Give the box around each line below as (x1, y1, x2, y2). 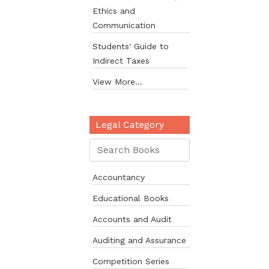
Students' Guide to (92, 41, 169, 51)
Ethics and (92, 6, 135, 16)
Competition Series (92, 256, 169, 266)
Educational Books (92, 193, 169, 203)
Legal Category (95, 119, 164, 130)
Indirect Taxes (92, 56, 150, 65)
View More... (92, 77, 142, 86)
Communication (92, 20, 156, 30)
